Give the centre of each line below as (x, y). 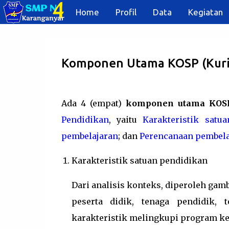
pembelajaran (89, 136)
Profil (126, 12)
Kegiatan (205, 12)
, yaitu (126, 120)
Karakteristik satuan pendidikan (139, 161)
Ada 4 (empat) (93, 103)
